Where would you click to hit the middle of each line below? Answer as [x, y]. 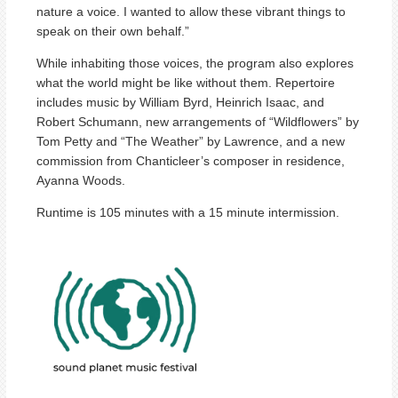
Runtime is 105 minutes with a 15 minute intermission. [188, 212]
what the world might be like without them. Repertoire [186, 82]
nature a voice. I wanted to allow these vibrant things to [191, 11]
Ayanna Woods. [81, 180]
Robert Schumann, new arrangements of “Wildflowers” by [198, 121]
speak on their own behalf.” [113, 31]
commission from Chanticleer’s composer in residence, [191, 160]
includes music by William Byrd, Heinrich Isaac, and [180, 102]
